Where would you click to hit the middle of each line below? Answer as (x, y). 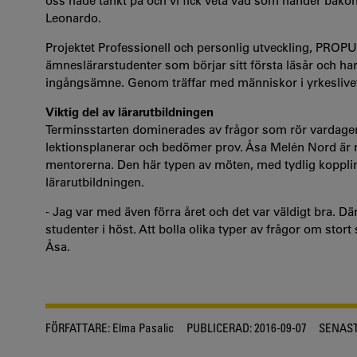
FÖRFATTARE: (78, 328)
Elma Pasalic (142, 328)
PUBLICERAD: (219, 328)
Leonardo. (73, 18)
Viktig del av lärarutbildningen (129, 112)
